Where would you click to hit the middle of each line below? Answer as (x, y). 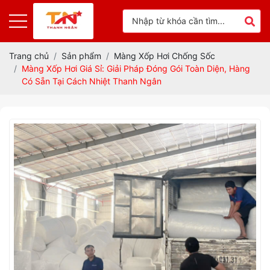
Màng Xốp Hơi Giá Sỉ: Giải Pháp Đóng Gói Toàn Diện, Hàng (136, 68)
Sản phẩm (81, 56)
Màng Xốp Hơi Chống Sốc (165, 56)
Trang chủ (29, 56)
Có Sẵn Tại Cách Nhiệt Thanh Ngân (92, 81)
